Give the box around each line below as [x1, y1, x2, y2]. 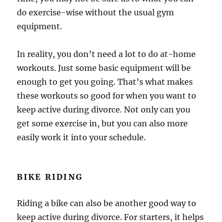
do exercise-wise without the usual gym [17, 7, 174, 17]
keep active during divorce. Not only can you [17, 105, 191, 114]
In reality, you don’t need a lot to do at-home [17, 49, 196, 59]
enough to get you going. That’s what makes [17, 77, 193, 87]
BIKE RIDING [17, 172, 83, 182]
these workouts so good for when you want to [17, 91, 197, 101]
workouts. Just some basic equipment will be [17, 63, 191, 73]
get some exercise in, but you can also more [17, 118, 188, 128]
